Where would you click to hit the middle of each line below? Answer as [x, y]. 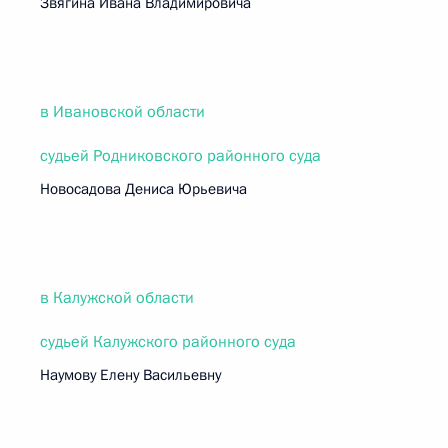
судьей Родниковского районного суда [180, 156]
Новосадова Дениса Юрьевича [143, 189]
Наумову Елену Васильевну [130, 375]
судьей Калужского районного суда [168, 342]
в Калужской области [117, 298]
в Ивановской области [122, 112]
